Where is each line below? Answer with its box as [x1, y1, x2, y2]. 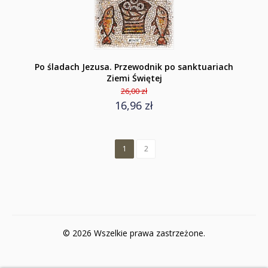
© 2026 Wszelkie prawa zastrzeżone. [63, 227, 205, 239]
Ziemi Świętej [106, 72, 162, 84]
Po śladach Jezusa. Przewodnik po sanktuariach [35, 61, 233, 72]
